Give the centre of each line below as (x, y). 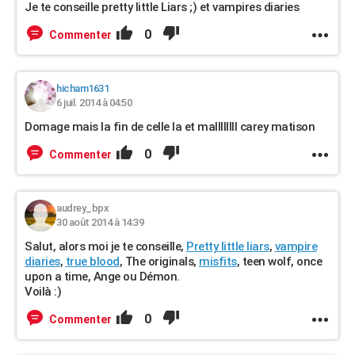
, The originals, (159, 261)
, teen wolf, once (279, 261)
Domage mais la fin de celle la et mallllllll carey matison (170, 127)
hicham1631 (82, 88)
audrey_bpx (82, 208)
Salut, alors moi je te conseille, (105, 246)
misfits (218, 261)
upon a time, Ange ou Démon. (102, 277)
